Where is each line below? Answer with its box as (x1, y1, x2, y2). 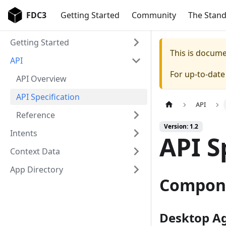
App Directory (10, 164, 63, 175)
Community (132, 10, 177, 21)
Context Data (10, 146, 60, 157)
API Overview (16, 73, 67, 84)
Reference (16, 109, 55, 121)
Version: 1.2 (164, 122, 198, 131)
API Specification (16, 91, 80, 102)
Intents (10, 128, 37, 139)
